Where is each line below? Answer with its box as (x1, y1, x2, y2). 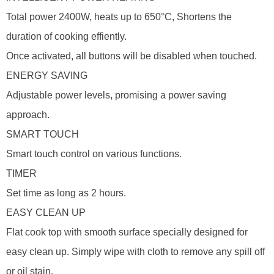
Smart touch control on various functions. (6, 149, 182, 159)
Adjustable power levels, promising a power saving (6, 90, 226, 100)
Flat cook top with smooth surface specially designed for (6, 227, 248, 237)
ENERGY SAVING (6, 70, 87, 81)
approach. (6, 109, 50, 120)
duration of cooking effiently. (6, 31, 127, 42)
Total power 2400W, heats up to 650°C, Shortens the (6, 12, 232, 22)
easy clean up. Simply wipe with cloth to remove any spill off (6, 246, 265, 257)
